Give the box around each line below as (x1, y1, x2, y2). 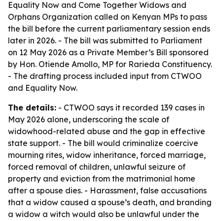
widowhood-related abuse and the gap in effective (8, 126, 205, 136)
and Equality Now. (8, 83, 77, 93)
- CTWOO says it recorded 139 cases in (56, 103, 205, 112)
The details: (8, 103, 56, 112)
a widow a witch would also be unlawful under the (8, 209, 199, 219)
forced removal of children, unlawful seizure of (8, 162, 185, 172)
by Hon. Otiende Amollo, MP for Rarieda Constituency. (8, 59, 212, 69)
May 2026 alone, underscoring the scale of (8, 114, 169, 124)
